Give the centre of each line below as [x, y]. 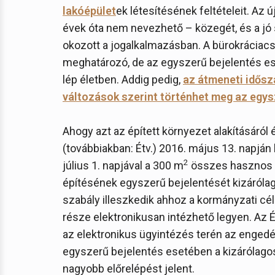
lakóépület [89, 11]
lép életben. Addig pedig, [123, 79]
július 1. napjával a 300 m [123, 165]
